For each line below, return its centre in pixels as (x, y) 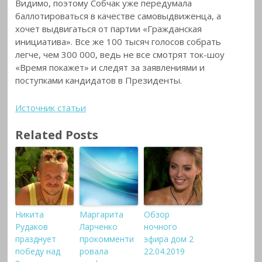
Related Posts (57, 135)
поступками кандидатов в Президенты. (99, 80)
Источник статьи (51, 107)
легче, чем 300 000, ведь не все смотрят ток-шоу (120, 55)
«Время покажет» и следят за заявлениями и (110, 68)
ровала (94, 251)
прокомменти (107, 239)
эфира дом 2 (169, 239)
